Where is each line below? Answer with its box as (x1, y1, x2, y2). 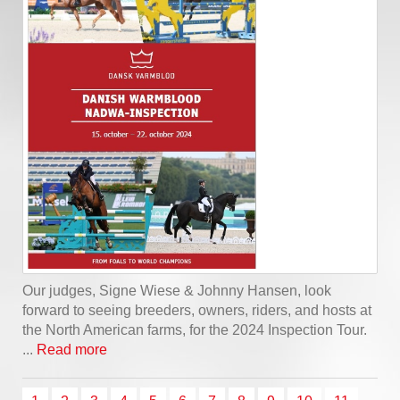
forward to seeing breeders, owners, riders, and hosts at (22, 302, 371, 318)
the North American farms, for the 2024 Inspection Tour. (22, 321, 374, 337)
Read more (37, 341, 107, 357)
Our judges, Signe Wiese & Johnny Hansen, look (22, 282, 331, 298)
